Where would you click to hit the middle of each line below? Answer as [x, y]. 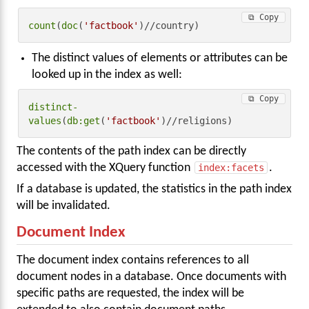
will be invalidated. [63, 206]
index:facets [231, 168]
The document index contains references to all [133, 260]
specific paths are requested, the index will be [130, 293]
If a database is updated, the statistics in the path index [154, 189]
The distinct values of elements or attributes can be [160, 59]
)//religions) [197, 120]
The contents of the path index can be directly [131, 152]
